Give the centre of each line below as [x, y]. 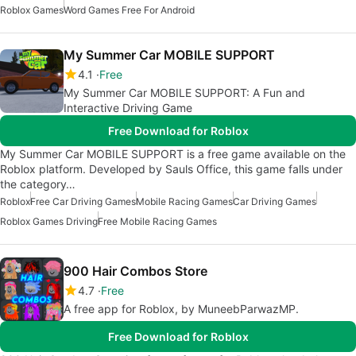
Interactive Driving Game [128, 108]
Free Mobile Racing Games [157, 221]
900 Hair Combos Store [135, 271]
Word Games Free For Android [129, 10]
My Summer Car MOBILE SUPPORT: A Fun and [184, 93]
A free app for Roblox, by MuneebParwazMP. [181, 309]
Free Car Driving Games [83, 201]
